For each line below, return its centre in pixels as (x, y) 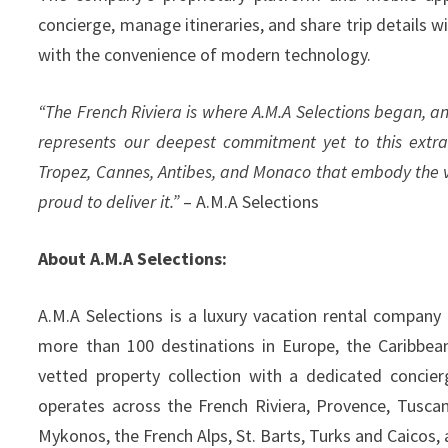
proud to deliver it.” (109, 201)
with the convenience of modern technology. (205, 54)
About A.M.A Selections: (133, 258)
